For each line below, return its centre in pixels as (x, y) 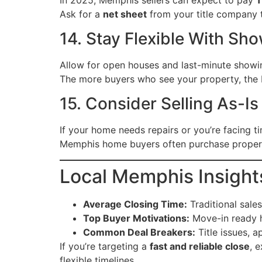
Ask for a (81, 14)
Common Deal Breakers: (139, 232)
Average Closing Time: (135, 204)
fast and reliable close (200, 246)
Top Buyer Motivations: (136, 218)
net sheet (125, 14)
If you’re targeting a (105, 246)
